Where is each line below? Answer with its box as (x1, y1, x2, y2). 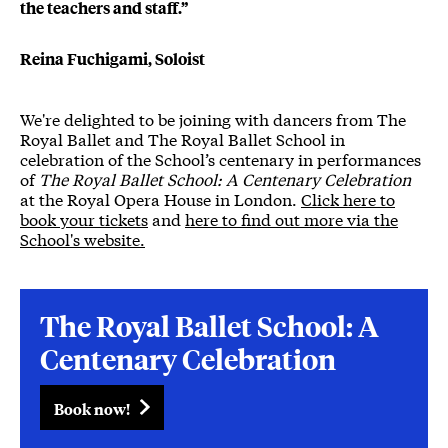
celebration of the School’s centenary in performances (20, 147, 421, 171)
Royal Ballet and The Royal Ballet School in (20, 127, 345, 151)
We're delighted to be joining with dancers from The (20, 107, 406, 131)
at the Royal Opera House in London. (20, 187, 301, 211)
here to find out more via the (185, 207, 398, 231)
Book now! (54, 397, 130, 421)
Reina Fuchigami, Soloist (20, 47, 205, 71)
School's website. (20, 227, 145, 251)
